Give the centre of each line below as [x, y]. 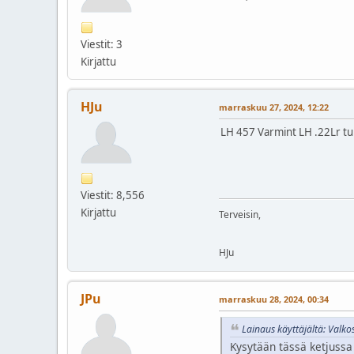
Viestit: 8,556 [113, 195]
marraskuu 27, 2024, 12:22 [274, 107]
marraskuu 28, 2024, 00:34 [274, 299]
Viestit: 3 [102, 44]
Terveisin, [240, 214]
